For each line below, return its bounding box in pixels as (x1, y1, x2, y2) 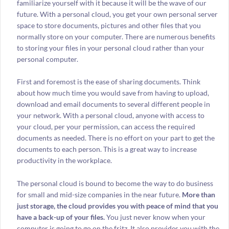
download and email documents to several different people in (16, 100, 210, 109)
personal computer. (16, 54, 78, 63)
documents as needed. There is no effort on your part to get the (16, 133, 215, 143)
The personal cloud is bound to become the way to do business (16, 178, 213, 188)
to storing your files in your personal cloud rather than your (16, 43, 204, 52)
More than (181, 190, 215, 199)
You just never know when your (104, 212, 205, 221)
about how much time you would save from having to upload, (16, 88, 209, 98)
